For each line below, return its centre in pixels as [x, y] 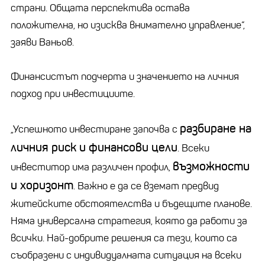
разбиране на [216, 128]
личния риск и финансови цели [94, 147]
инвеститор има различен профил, [92, 167]
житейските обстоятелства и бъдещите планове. [131, 203]
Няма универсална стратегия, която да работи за [129, 221]
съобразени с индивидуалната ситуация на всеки [126, 255]
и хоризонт [42, 185]
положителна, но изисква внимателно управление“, [128, 25]
